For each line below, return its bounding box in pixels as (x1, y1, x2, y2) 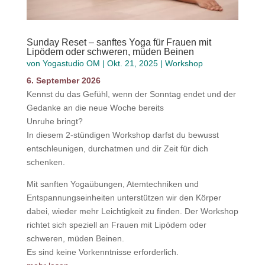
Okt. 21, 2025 (106, 58, 158, 68)
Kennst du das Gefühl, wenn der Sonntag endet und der (26, 89, 236, 99)
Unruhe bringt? (26, 116, 83, 126)
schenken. (26, 157, 65, 167)
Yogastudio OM (42, 58, 100, 68)
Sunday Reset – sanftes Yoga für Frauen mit (26, 37, 211, 47)
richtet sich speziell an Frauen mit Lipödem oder (26, 219, 206, 230)
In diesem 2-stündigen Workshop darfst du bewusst (26, 130, 219, 140)
